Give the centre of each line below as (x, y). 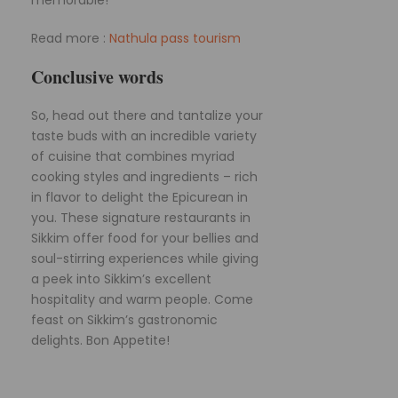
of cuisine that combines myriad (133, 156)
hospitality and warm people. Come (142, 299)
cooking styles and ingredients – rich (144, 176)
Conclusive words (97, 76)
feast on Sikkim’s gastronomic (124, 319)
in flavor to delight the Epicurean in (139, 197)
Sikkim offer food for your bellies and (145, 238)
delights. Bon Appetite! (100, 340)
